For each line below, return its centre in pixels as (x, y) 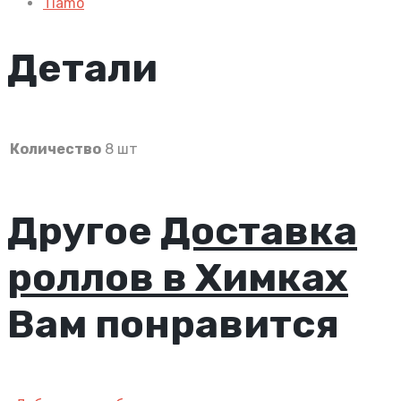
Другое (84, 230)
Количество (55, 149)
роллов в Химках (178, 277)
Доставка (259, 230)
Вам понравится (173, 324)
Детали (82, 68)
